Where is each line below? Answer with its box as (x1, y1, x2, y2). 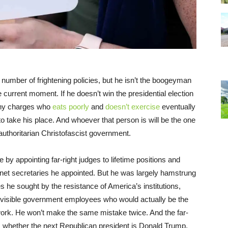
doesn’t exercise (105, 102, 160, 111)
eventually (160, 102, 195, 111)
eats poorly (52, 102, 89, 111)
